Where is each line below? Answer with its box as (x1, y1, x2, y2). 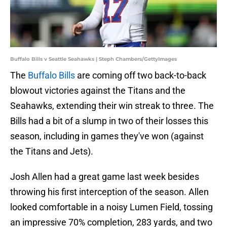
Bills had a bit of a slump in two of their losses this (10, 116, 208, 127)
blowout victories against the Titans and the (10, 85, 185, 96)
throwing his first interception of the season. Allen (10, 186, 209, 198)
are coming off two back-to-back (75, 70, 206, 81)
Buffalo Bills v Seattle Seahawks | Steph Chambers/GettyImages (10, 56, 177, 63)
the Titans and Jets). (10, 146, 93, 157)
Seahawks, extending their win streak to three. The (10, 100, 214, 111)
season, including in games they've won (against (10, 131, 204, 142)
